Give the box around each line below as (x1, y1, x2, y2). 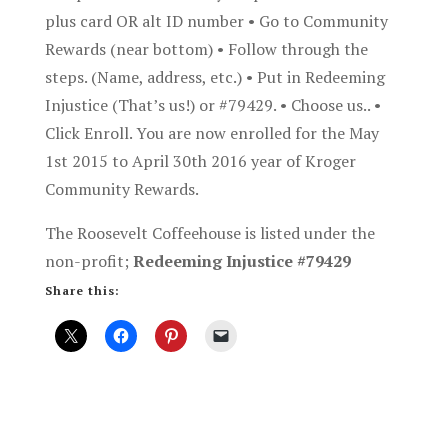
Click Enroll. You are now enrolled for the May (44, 122, 379, 145)
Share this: (44, 283, 120, 299)
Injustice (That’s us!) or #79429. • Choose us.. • (44, 94, 381, 117)
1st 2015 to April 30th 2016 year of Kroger (44, 150, 356, 173)
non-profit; (44, 250, 133, 273)
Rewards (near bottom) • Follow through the (44, 38, 368, 61)
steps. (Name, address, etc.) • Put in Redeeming (44, 66, 385, 89)
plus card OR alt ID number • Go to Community (44, 10, 388, 33)
